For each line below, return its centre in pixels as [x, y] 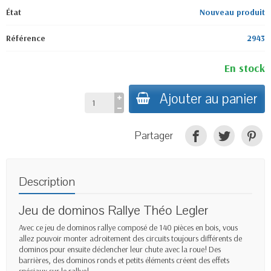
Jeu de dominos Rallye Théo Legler [113, 210]
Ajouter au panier [209, 99]
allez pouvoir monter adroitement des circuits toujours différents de [130, 238]
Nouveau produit [232, 12]
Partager [154, 136]
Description [47, 181]
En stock [245, 68]
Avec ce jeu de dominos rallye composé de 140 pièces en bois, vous [128, 227]
